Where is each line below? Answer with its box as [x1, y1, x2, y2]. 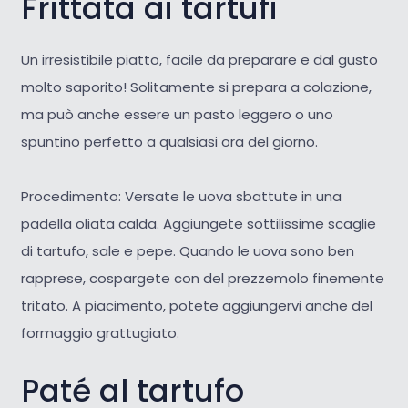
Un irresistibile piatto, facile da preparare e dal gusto [20, 49, 378, 69]
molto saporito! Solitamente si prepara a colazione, [20, 76, 372, 97]
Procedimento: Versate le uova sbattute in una [20, 186, 342, 206]
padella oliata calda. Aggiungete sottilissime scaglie [20, 213, 376, 233]
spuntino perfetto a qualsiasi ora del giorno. [20, 131, 318, 151]
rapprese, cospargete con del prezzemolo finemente [20, 268, 384, 288]
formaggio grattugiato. [20, 322, 179, 342]
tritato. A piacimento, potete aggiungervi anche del [20, 295, 372, 315]
